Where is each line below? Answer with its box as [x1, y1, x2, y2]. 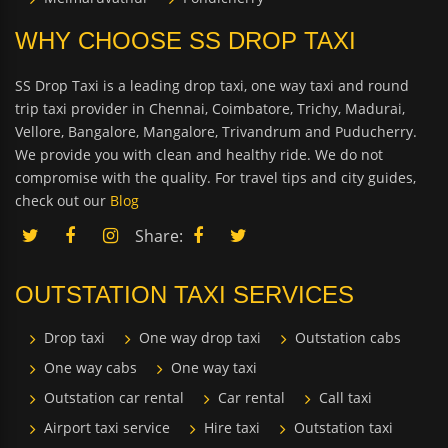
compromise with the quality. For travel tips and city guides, [15, 168, 416, 187]
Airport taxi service [44, 418, 170, 437]
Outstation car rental [44, 388, 184, 407]
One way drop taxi [139, 328, 261, 347]
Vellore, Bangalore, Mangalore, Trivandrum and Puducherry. [15, 122, 417, 141]
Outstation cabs [295, 328, 401, 347]
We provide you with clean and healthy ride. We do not [15, 145, 383, 164]
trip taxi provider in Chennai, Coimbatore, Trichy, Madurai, [15, 99, 405, 118]
